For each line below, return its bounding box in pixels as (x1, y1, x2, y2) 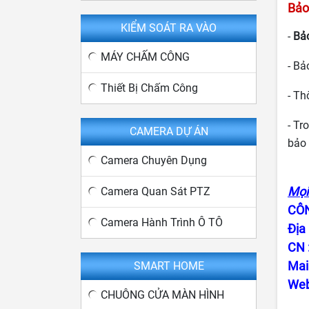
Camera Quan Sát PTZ (101, 185, 210, 198)
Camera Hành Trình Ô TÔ (101, 216, 223, 229)
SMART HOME (133, 259, 204, 272)
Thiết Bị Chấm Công (101, 81, 198, 94)
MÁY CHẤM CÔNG (101, 50, 190, 63)
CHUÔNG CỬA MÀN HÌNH (101, 288, 224, 301)
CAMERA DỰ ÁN (129, 125, 208, 138)
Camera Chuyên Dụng (101, 154, 207, 167)
